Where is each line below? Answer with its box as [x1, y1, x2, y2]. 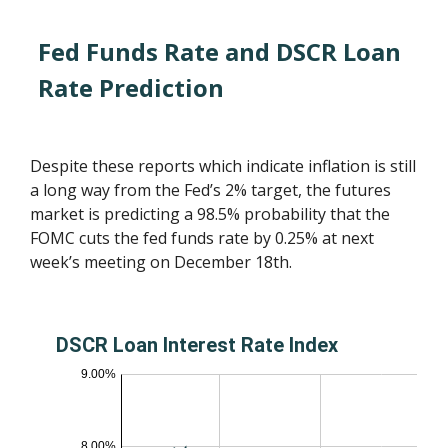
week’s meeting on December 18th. [30, 250, 293, 273]
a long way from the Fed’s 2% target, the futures [30, 178, 392, 201]
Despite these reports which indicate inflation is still [30, 154, 417, 177]
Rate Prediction [38, 70, 225, 104]
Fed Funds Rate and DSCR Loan [38, 34, 402, 68]
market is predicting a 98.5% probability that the [30, 202, 391, 225]
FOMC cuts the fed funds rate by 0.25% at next [30, 226, 375, 249]
